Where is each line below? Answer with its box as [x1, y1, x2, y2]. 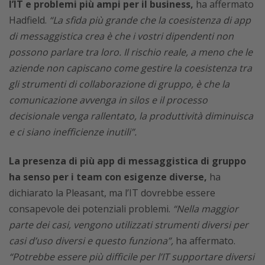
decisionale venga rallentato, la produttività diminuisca [9, 109, 253, 122]
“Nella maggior [173, 202, 238, 215]
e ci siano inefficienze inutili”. [9, 125, 137, 138]
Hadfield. [9, 13, 49, 27]
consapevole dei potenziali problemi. [9, 202, 173, 215]
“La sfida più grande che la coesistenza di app [49, 13, 251, 27]
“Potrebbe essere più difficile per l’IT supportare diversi [9, 250, 254, 263]
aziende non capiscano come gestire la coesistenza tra [9, 61, 252, 75]
